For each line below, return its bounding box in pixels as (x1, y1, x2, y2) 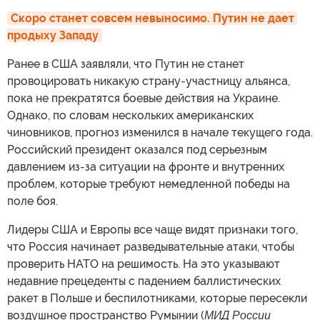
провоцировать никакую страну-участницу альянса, (7, 74, 290, 89)
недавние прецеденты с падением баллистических (7, 274, 281, 289)
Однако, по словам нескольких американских (7, 109, 254, 123)
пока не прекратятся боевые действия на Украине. (7, 91, 280, 106)
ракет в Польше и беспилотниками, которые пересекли (7, 291, 307, 306)
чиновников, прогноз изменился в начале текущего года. (7, 126, 313, 140)
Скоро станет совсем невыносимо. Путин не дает (11, 11, 294, 26)
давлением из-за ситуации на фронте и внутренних (7, 160, 284, 174)
